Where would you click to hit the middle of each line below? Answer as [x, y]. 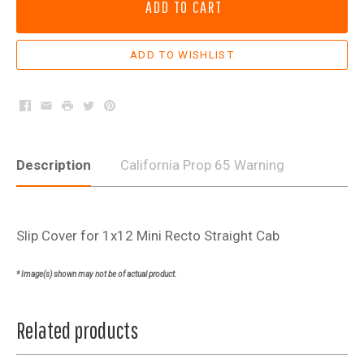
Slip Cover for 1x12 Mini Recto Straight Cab [148, 235]
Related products [77, 330]
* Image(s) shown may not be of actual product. [97, 274]
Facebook [53, 106]
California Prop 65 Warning [202, 165]
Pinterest [135, 106]
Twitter [107, 106]
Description [54, 165]
